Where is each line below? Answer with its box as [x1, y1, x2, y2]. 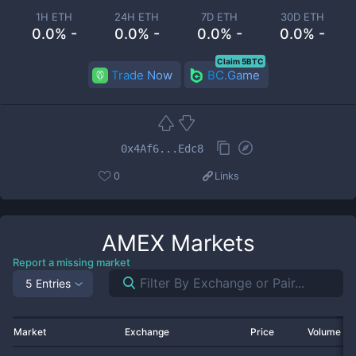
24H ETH [114, 10, 159, 23]
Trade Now [110, 68, 172, 83]
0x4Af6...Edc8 [121, 141, 203, 155]
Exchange [125, 326, 169, 338]
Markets [164, 230, 255, 257]
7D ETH [201, 10, 238, 23]
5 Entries [25, 276, 71, 290]
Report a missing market [13, 256, 130, 269]
